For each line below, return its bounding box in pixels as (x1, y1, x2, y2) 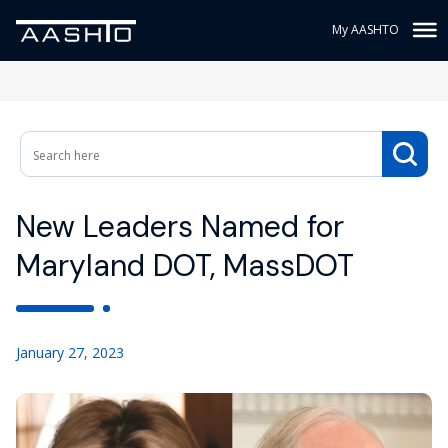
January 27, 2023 (16, 343, 124, 362)
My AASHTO (332, 21, 399, 38)
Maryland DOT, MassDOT (16, 246, 354, 285)
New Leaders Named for (16, 207, 344, 246)
